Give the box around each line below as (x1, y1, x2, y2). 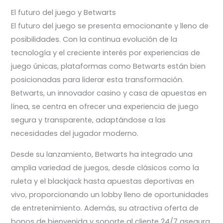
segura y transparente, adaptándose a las (11, 115, 166, 125)
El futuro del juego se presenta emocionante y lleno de (11, 21, 209, 31)
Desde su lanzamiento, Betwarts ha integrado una (11, 149, 193, 160)
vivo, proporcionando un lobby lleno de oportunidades (11, 190, 209, 200)
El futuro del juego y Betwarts (11, 7, 116, 18)
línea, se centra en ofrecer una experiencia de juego (11, 102, 199, 112)
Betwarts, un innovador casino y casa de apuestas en (11, 88, 207, 99)
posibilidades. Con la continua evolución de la (11, 34, 178, 45)
